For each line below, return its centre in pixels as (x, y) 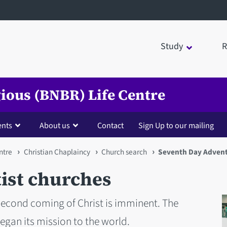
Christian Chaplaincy (57, 152)
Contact (110, 125)
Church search (124, 152)
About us (54, 125)
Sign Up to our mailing (176, 125)
